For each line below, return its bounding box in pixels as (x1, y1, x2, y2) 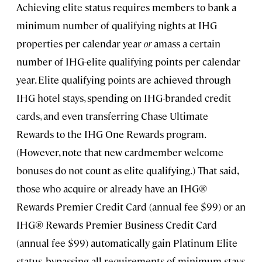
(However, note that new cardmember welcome (16, 146, 223, 159)
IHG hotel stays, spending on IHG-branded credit (16, 91, 231, 105)
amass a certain (151, 37, 220, 50)
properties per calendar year (16, 37, 144, 50)
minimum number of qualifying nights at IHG (16, 19, 217, 32)
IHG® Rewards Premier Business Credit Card (16, 218, 217, 232)
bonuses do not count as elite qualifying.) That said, (16, 164, 238, 177)
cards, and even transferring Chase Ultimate (16, 109, 208, 123)
